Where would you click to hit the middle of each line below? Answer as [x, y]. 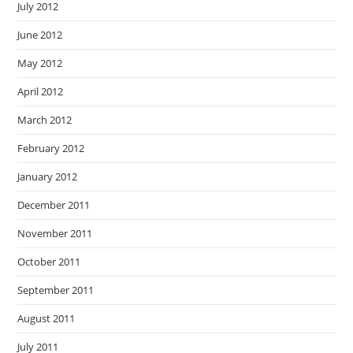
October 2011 [49, 262]
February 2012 [51, 148]
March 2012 [45, 120]
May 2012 [40, 63]
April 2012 [41, 91]
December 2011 [54, 205]
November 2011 [55, 233]
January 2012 [48, 176]
